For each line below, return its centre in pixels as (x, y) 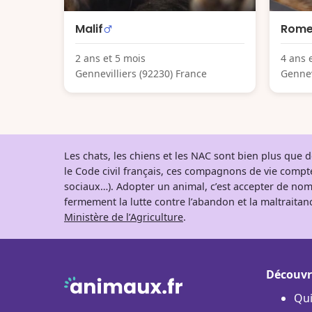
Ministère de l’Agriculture (124, 217)
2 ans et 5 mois (110, 58)
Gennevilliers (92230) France (141, 73)
